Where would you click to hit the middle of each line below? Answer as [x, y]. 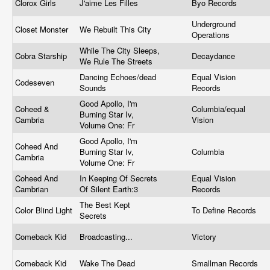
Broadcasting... [107, 237]
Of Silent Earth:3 [110, 189]
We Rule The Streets [117, 61]
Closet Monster [43, 29]
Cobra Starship [42, 56]
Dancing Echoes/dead [118, 77]
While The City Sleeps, [120, 50]
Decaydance [215, 56]
